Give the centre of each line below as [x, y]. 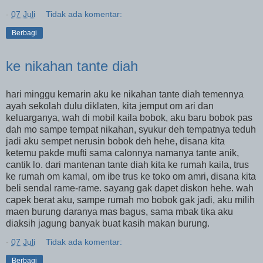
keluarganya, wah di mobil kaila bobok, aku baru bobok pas [129, 117]
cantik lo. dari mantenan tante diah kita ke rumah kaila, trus [127, 164]
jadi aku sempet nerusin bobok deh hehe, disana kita [115, 141]
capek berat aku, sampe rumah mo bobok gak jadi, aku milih [130, 200]
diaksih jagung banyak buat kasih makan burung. [108, 223]
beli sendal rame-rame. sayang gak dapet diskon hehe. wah [130, 188]
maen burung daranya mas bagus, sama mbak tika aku [119, 211]
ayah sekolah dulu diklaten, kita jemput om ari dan [110, 106]
